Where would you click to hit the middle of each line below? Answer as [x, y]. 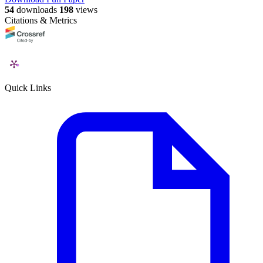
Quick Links [28, 88]
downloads [36, 10]
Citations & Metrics [41, 21]
